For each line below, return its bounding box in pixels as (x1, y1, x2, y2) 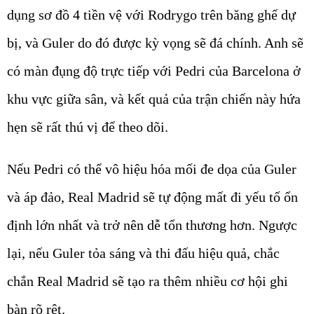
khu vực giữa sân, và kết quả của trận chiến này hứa (7, 90, 301, 107)
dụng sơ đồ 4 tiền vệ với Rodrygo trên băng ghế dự (7, 6, 296, 22)
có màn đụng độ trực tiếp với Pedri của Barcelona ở (7, 62, 301, 78)
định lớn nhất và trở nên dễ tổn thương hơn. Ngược (7, 217, 297, 233)
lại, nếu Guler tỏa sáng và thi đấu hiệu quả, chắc (7, 245, 280, 261)
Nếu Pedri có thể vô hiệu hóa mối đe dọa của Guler (7, 161, 296, 177)
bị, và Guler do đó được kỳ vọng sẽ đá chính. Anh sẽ (7, 34, 303, 50)
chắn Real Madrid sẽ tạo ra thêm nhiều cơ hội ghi (7, 273, 288, 289)
